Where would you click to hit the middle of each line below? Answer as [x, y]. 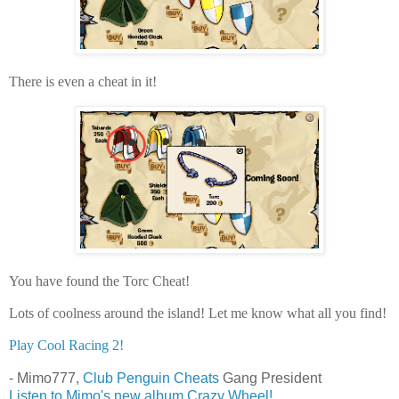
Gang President [270, 378]
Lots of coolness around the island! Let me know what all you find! [198, 313]
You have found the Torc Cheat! [99, 281]
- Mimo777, [46, 378]
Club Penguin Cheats [151, 378]
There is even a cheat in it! [83, 81]
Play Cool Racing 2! [66, 345]
